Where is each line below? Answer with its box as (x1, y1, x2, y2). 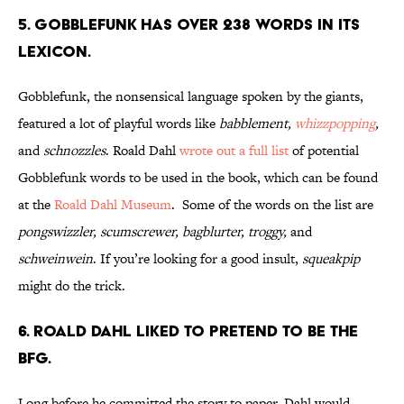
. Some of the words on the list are (171, 195, 373, 215)
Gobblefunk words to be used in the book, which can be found (18, 168, 378, 188)
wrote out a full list (179, 141, 289, 161)
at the (18, 195, 54, 215)
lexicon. (18, 41, 95, 61)
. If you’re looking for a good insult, (93, 249, 302, 269)
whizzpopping (295, 114, 375, 133)
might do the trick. (18, 276, 129, 296)
